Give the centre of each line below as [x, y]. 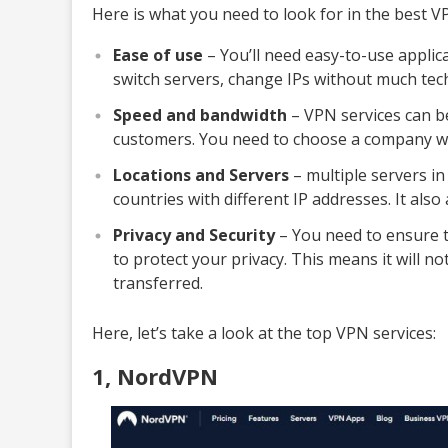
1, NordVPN [155, 375]
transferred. [158, 282]
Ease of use [158, 54]
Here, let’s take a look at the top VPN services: [264, 332]
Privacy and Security [194, 234]
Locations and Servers [201, 174]
